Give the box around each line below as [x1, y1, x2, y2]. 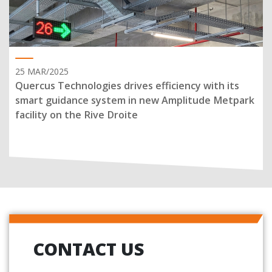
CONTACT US [33, 236, 144, 260]
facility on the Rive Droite [15, 107, 138, 121]
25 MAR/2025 [15, 65, 69, 77]
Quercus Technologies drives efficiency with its [15, 78, 239, 92]
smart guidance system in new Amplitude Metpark [15, 93, 254, 107]
